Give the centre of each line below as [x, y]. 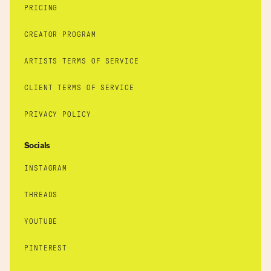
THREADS [41, 195]
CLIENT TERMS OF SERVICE [79, 88]
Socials [37, 146]
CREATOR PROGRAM [60, 34]
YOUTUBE [41, 221]
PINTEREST [46, 248]
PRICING [41, 8]
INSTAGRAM [46, 168]
